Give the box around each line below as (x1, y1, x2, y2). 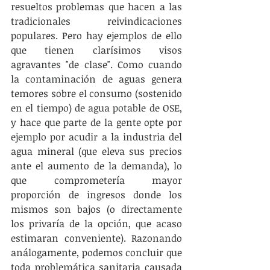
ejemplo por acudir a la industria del (11, 130, 182, 143)
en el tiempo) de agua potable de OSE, (11, 101, 182, 115)
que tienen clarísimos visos (11, 43, 182, 57)
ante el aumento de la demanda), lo (11, 159, 182, 172)
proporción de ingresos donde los (11, 188, 182, 201)
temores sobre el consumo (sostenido (11, 87, 182, 100)
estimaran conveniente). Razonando (11, 231, 182, 245)
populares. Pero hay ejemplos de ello (11, 29, 182, 42)
